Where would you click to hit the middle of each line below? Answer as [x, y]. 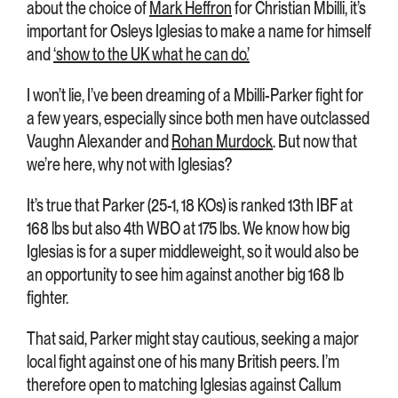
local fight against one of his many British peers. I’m [183, 361]
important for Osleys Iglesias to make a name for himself [199, 31]
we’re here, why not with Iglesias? [129, 164]
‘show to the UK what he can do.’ [151, 54]
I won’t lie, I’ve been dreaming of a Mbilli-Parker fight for [195, 95]
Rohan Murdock [222, 141]
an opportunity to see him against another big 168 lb [185, 274]
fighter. [48, 297]
